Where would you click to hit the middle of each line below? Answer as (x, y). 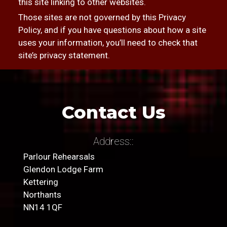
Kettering (41, 182)
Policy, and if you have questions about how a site (112, 30)
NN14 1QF (43, 207)
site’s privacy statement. (64, 55)
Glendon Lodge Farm (63, 169)
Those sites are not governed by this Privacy (102, 17)
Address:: (113, 141)
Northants (42, 195)
